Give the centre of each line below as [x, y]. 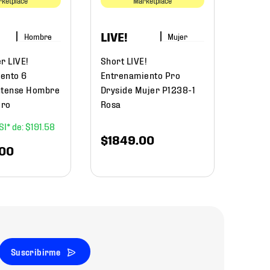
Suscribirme [36, 251]
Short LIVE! [124, 60]
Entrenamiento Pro [140, 75]
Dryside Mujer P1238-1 [148, 89]
